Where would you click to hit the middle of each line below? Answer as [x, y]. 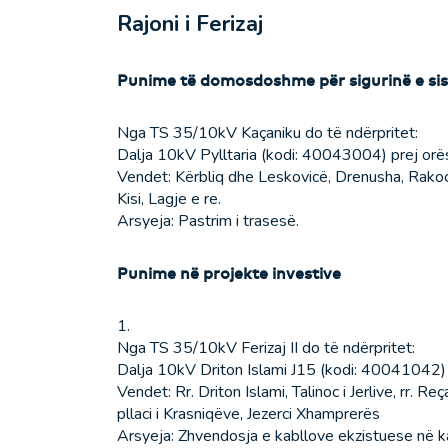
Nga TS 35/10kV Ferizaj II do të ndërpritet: [266, 348]
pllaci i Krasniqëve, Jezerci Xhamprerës [248, 414]
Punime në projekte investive [229, 273]
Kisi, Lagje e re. [169, 199]
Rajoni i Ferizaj [190, 24]
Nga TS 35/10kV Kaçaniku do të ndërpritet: [267, 133]
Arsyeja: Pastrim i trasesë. [208, 221]
